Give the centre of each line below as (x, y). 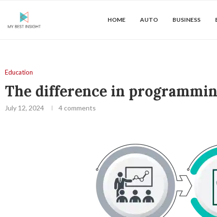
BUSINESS (186, 20)
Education (19, 72)
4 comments (77, 108)
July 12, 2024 (24, 108)
